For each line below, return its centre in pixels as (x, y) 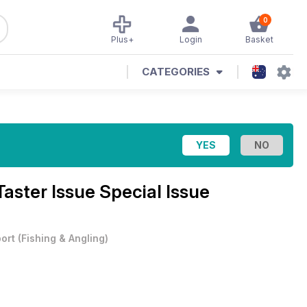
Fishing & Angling (63, 238)
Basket (259, 39)
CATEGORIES (176, 72)
